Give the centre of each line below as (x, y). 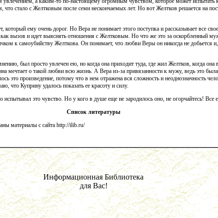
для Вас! (93, 186)
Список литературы (93, 112)
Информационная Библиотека (93, 177)
